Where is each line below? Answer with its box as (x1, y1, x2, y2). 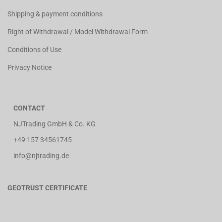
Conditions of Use (7, 46, 61, 54)
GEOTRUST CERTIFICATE (7, 184, 87, 192)
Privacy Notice (7, 63, 52, 72)
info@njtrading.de (7, 152, 69, 160)
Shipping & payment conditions (7, 10, 103, 18)
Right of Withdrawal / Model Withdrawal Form (7, 28, 148, 36)
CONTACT (13, 104, 45, 112)
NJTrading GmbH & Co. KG (7, 120, 96, 128)
